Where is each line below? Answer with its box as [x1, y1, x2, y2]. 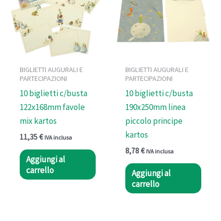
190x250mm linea [125, 102, 186, 113]
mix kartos [20, 115, 57, 127]
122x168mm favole [20, 102, 85, 113]
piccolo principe [125, 115, 183, 127]
